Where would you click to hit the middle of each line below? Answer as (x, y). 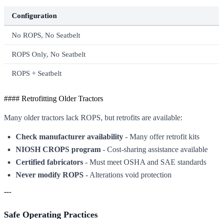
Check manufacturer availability (69, 136)
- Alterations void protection (128, 175)
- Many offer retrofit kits (161, 136)
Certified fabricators (49, 162)
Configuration (34, 15)
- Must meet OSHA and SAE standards (145, 162)
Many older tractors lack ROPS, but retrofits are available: (93, 117)
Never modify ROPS (50, 175)
